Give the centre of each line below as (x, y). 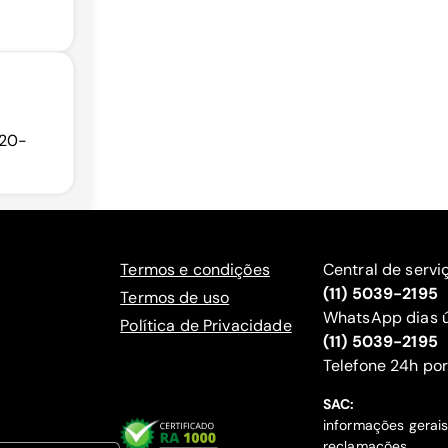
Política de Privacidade (206, 325)
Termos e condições (195, 269)
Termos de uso (175, 297)
